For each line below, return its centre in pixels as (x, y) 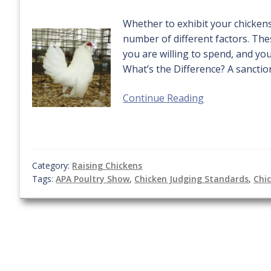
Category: (52, 165)
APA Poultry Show (93, 178)
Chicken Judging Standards (192, 178)
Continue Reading (164, 98)
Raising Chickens (107, 165)
